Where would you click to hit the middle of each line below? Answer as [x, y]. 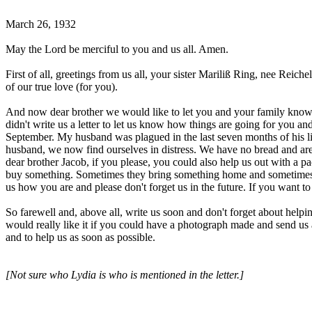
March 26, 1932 [41, 24]
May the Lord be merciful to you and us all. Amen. [117, 49]
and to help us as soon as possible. [80, 237]
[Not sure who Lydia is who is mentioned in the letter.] [125, 275]
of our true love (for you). [62, 87]
